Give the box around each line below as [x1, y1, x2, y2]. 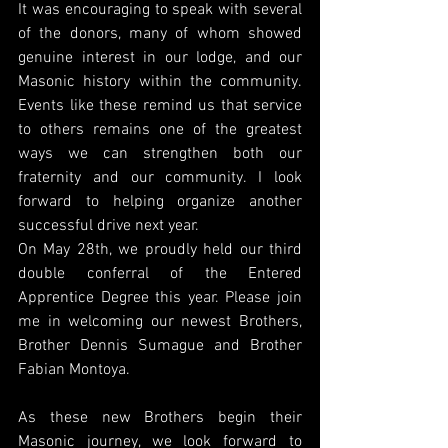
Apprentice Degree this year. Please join [18, 287, 302, 308]
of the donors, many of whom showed [18, 23, 302, 44]
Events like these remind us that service [18, 95, 302, 116]
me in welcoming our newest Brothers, [18, 311, 302, 332]
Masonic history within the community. [18, 71, 302, 92]
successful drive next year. [18, 215, 199, 236]
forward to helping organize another [18, 191, 302, 212]
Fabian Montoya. [18, 359, 130, 380]
